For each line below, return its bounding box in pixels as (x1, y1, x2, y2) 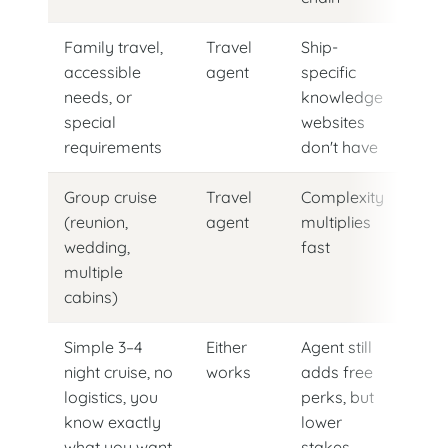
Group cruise (64, 187, 157, 208)
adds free (301, 362, 373, 383)
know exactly (64, 412, 161, 433)
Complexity (301, 187, 384, 208)
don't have (301, 137, 378, 158)
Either (206, 337, 247, 358)
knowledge (301, 87, 383, 108)
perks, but (301, 387, 374, 408)
